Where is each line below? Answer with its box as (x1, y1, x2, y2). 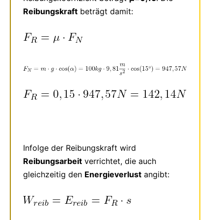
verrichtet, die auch (82, 156, 156, 166)
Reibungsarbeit (23, 156, 82, 166)
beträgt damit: (78, 6, 133, 16)
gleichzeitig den (23, 169, 84, 179)
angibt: (141, 169, 172, 179)
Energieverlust (84, 169, 141, 179)
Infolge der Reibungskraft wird (23, 142, 136, 153)
